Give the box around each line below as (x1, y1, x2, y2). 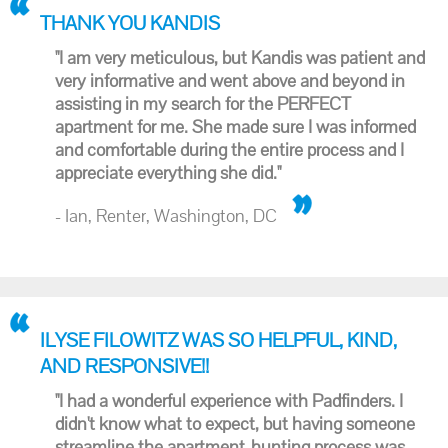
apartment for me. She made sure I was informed (55, 115, 416, 138)
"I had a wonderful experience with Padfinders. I (55, 389, 403, 412)
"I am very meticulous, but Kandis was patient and (55, 46, 425, 69)
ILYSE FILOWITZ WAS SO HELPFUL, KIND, (40, 327, 397, 353)
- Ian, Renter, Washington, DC (55, 204, 277, 227)
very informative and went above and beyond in (55, 69, 405, 92)
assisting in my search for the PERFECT (55, 92, 351, 115)
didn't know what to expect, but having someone (55, 412, 415, 435)
